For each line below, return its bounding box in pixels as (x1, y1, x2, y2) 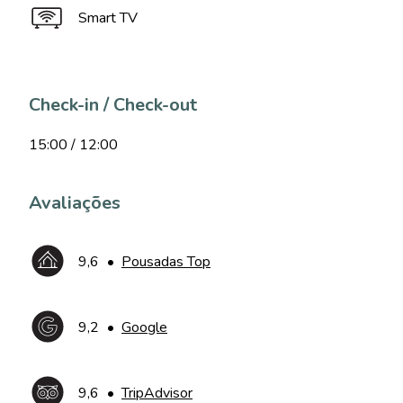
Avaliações (29, 191, 121, 215)
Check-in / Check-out (29, 93, 197, 117)
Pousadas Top (121, 252, 210, 272)
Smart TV (78, 8, 138, 28)
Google (121, 318, 167, 337)
